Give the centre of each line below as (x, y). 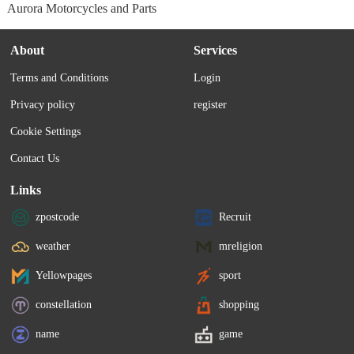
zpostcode (58, 217)
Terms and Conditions (60, 77)
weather (53, 246)
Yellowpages (64, 275)
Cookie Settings (46, 131)
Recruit (235, 217)
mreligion (241, 246)
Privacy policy (43, 104)
